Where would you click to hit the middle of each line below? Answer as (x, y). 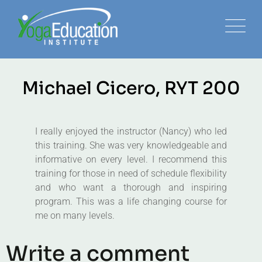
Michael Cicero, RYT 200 (131, 88)
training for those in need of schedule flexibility (131, 173)
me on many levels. (75, 216)
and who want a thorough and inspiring (131, 187)
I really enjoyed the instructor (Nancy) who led (131, 131)
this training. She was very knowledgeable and (131, 145)
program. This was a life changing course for (131, 201)
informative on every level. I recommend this (131, 159)
